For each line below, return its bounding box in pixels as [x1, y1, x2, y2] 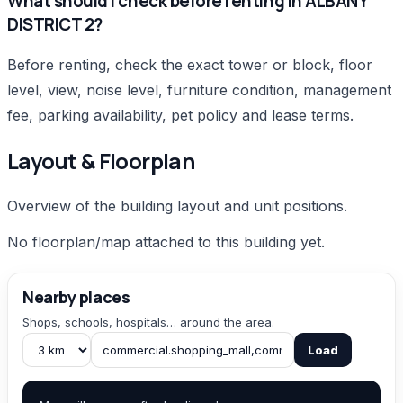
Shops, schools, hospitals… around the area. [22, 315, 274, 330]
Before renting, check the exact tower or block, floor [7, 56, 372, 75]
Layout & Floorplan [7, 146, 195, 176]
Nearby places [22, 286, 130, 309]
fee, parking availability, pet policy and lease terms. [7, 106, 354, 125]
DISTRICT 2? [7, 12, 103, 36]
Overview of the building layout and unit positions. [7, 197, 347, 216]
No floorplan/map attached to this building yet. [7, 233, 325, 252]
